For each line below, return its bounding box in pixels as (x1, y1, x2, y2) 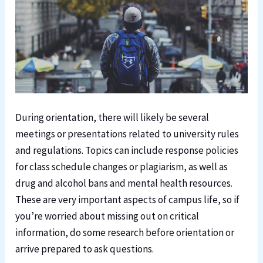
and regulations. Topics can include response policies (15, 144, 239, 157)
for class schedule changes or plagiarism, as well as (15, 160, 228, 173)
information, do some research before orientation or (15, 226, 235, 239)
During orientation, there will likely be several (15, 111, 210, 124)
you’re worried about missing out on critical (15, 210, 200, 222)
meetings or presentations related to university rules (15, 127, 240, 140)
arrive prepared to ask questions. (15, 242, 154, 255)
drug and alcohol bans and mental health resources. (15, 177, 233, 190)
